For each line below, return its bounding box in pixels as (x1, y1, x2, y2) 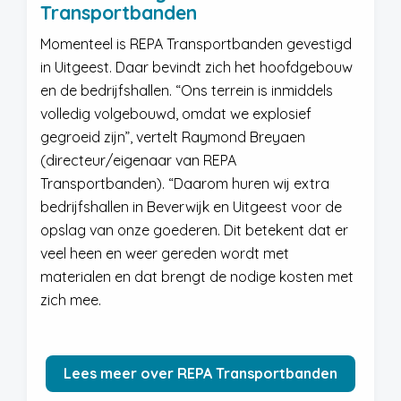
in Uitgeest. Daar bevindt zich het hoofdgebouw (40, 58, 353, 76)
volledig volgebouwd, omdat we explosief (40, 105, 311, 123)
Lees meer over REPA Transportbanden (64, 364, 337, 382)
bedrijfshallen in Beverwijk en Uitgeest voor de (40, 198, 342, 216)
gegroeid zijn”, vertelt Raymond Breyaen (40, 128, 305, 146)
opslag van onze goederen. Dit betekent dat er (40, 221, 348, 239)
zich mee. (40, 291, 101, 309)
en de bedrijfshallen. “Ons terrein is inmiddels (40, 81, 333, 99)
